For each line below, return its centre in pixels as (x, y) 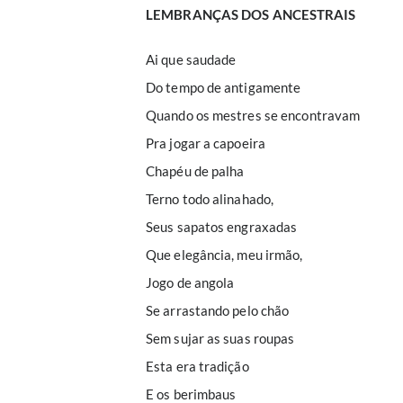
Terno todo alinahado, (210, 199)
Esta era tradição (197, 366)
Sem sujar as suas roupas (220, 338)
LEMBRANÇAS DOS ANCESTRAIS (251, 14)
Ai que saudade (191, 59)
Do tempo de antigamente (224, 87)
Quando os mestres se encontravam (253, 115)
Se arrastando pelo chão (218, 310)
